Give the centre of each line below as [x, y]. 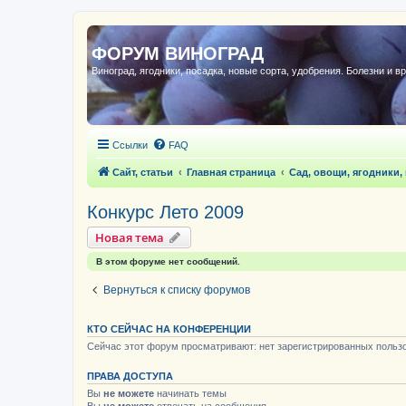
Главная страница [231, 172]
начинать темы [190, 393]
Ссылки [130, 145]
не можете [129, 393]
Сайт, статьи [143, 172]
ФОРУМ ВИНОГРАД [178, 53]
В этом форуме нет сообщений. [168, 261]
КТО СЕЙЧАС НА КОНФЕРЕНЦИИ [169, 329]
